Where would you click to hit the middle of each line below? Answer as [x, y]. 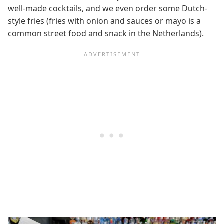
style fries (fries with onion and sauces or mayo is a [104, 21]
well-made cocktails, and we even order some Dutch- [108, 9]
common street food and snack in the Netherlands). [107, 34]
